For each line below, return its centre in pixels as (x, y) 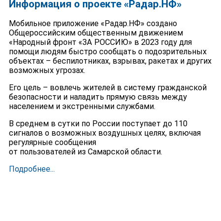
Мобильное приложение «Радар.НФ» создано (93, 23)
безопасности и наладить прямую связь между (98, 97)
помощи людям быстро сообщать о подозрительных (108, 51)
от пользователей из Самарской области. (85, 151)
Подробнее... (32, 169)
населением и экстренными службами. (82, 106)
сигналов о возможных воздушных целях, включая (105, 133)
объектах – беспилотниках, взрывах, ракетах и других (110, 61)
